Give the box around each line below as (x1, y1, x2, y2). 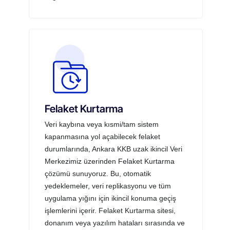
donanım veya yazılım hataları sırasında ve (45, 218, 185, 227)
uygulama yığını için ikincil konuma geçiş (45, 194, 177, 202)
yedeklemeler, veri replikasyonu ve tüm (45, 181, 171, 190)
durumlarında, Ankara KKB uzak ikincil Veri (45, 144, 183, 153)
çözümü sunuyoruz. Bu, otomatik (45, 169, 151, 178)
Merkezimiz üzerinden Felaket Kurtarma (45, 157, 175, 165)
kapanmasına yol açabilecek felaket (45, 132, 161, 141)
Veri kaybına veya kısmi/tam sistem (45, 120, 159, 128)
